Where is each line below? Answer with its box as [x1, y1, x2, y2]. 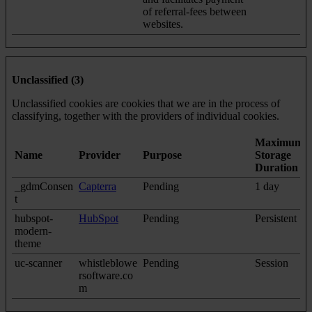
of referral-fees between [143, 5, 247, 17]
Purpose [143, 148, 182, 161]
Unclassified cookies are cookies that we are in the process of [12, 97, 280, 109]
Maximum [255, 136, 304, 148]
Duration [255, 161, 298, 173]
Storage [255, 148, 291, 161]
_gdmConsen [15, 180, 73, 192]
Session [255, 256, 288, 269]
